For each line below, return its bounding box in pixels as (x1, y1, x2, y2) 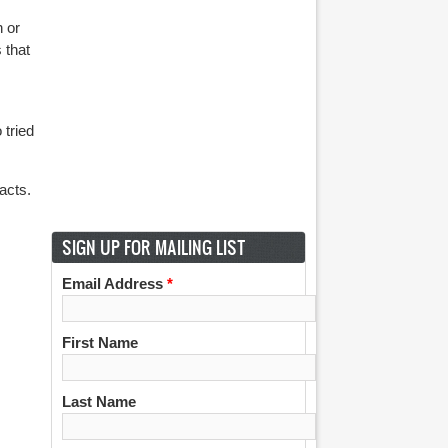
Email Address (62, 275, 167, 292)
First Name (62, 334, 138, 351)
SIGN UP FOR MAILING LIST (62, 234, 246, 260)
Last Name (62, 393, 136, 410)
